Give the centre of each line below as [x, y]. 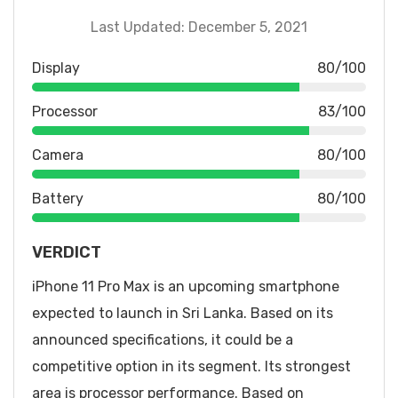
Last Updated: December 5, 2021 [199, 27]
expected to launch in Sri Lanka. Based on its [183, 313]
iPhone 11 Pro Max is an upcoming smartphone [186, 286]
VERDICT [67, 252]
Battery [58, 198]
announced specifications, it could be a [163, 339]
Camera [58, 155]
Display [56, 68]
